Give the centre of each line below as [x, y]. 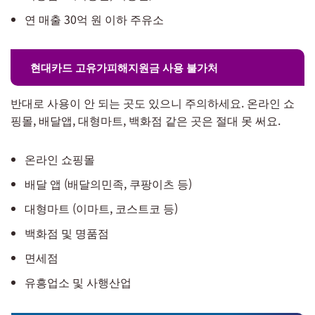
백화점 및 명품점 [67, 232]
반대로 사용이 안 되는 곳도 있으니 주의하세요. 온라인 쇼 [153, 102]
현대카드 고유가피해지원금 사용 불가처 [124, 67]
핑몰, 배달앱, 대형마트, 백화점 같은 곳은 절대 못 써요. [146, 120]
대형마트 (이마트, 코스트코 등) [101, 208]
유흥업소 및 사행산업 [78, 282]
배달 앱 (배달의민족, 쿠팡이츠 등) [108, 183]
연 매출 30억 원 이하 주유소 [94, 19]
